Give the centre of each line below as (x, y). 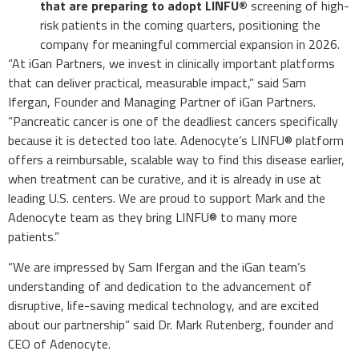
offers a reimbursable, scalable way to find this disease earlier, (176, 159)
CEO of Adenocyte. (59, 344)
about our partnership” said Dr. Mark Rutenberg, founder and (171, 325)
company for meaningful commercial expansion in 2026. (190, 44)
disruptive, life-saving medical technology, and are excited (163, 305)
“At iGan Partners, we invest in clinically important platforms (171, 63)
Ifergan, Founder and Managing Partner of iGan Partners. (162, 101)
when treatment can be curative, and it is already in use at (165, 178)
